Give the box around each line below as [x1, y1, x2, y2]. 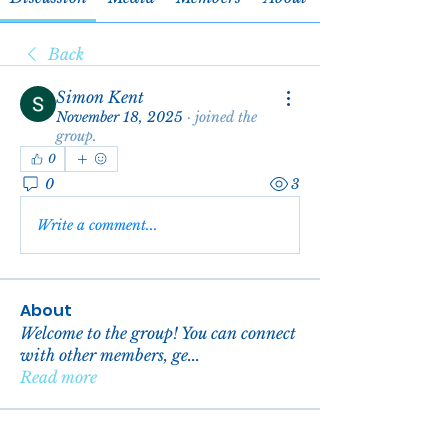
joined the [195, 108, 257, 127]
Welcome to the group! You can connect [20, 323, 296, 344]
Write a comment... [37, 215, 158, 234]
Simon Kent [56, 87, 144, 108]
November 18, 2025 [56, 108, 183, 127]
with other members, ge [20, 345, 188, 366]
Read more [20, 367, 97, 388]
